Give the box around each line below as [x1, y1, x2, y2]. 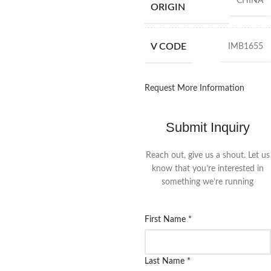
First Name [144, 215, 188, 224]
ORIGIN [150, 2, 185, 12]
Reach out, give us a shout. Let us [145, 151, 270, 160]
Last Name [144, 257, 187, 266]
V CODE [150, 42, 186, 51]
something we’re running [162, 178, 254, 187]
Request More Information [144, 84, 244, 93]
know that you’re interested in [151, 165, 264, 174]
